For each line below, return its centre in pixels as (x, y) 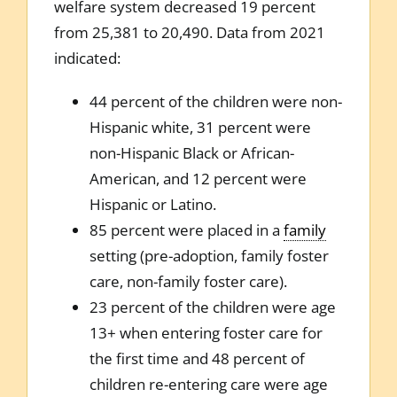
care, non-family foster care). (188, 281)
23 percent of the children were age (212, 307)
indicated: (87, 58)
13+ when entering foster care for (206, 332)
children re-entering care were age (208, 384)
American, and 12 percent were (198, 178)
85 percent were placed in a (186, 230)
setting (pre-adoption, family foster (209, 255)
